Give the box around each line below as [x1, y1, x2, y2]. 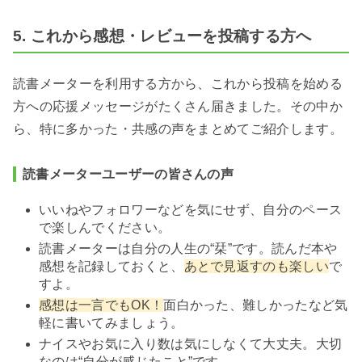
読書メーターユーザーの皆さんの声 [23, 167, 234, 182]
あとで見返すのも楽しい [183, 259, 330, 274]
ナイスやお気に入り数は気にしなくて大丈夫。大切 [39, 337, 343, 351]
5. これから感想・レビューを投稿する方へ [13, 27, 312, 44]
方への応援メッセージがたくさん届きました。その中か [13, 99, 343, 114]
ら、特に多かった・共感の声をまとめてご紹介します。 [13, 122, 343, 137]
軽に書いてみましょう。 [39, 316, 184, 330]
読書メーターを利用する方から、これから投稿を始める [13, 77, 343, 91]
